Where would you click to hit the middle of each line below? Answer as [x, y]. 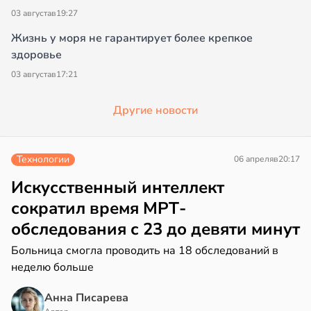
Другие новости [155, 111]
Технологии [43, 160]
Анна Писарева [86, 298]
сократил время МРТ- [99, 209]
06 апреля [254, 159]
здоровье [36, 55]
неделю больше [52, 268]
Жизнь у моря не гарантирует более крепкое [132, 39]
